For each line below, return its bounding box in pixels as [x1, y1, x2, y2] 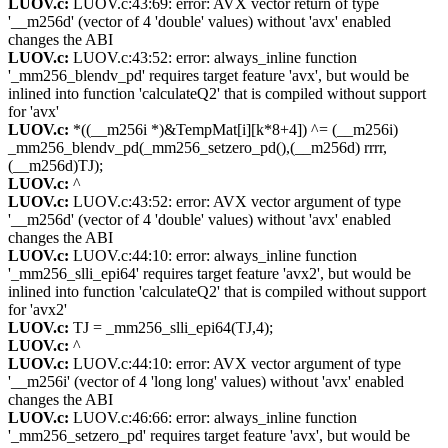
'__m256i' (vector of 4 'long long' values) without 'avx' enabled [8, 373, 404, 391]
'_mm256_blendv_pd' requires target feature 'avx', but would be [8, 67, 409, 85]
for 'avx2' [8, 301, 67, 319]
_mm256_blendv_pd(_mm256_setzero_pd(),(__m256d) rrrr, [8, 139, 387, 157]
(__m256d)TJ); [8, 157, 103, 175]
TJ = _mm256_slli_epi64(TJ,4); [69, 319, 273, 337]
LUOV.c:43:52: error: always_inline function [69, 49, 357, 67]
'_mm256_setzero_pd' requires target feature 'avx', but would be [8, 427, 410, 445]
